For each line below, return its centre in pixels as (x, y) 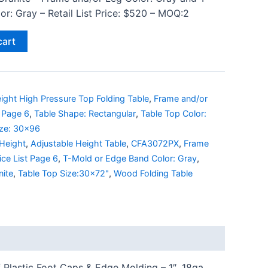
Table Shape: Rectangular (85, 114)
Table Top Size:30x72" (63, 173)
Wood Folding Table (153, 173)
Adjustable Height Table (78, 144)
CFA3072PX (155, 144)
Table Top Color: (173, 114)
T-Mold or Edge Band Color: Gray (130, 159)
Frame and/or (181, 99)
